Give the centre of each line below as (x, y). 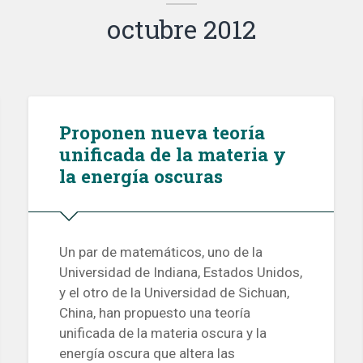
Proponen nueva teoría (162, 132)
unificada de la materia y (172, 154)
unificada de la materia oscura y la (162, 333)
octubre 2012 (181, 30)
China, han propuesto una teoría (154, 313)
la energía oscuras (141, 175)
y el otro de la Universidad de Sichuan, (174, 293)
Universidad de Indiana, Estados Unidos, (180, 273)
